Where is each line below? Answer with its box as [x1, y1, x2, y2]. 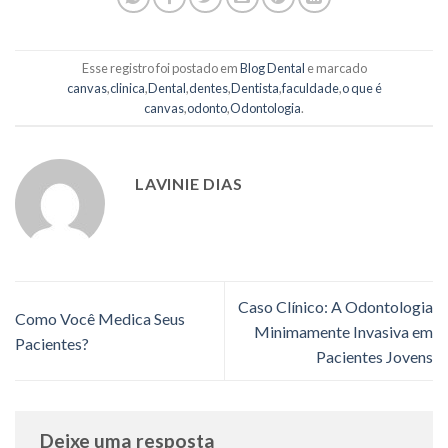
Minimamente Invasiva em [254, 321, 433, 341]
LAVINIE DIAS [135, 174, 243, 194]
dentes [188, 79, 228, 96]
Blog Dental [239, 59, 305, 76]
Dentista [230, 79, 279, 96]
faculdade [281, 79, 339, 96]
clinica [109, 79, 145, 96]
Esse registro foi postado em [81, 59, 240, 76]
